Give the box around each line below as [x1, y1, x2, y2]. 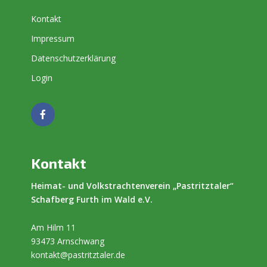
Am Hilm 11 [31, 221, 76, 233]
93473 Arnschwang [31, 235, 104, 247]
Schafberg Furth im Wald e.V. [31, 193, 153, 205]
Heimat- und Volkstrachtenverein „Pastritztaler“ [31, 179, 234, 191]
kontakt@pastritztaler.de [31, 249, 125, 260]
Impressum [31, 33, 74, 45]
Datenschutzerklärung [31, 52, 116, 64]
